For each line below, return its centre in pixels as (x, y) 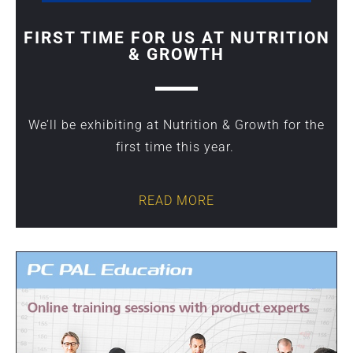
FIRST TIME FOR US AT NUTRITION (176, 38)
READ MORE (176, 201)
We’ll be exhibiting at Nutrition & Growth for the (176, 125)
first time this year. (176, 147)
